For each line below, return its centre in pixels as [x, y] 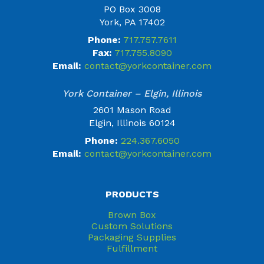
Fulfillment [132, 248]
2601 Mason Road [132, 110]
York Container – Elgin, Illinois [132, 93]
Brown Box [132, 214]
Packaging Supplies [132, 237]
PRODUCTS [132, 194]
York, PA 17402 [132, 22]
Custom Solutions [132, 226]
